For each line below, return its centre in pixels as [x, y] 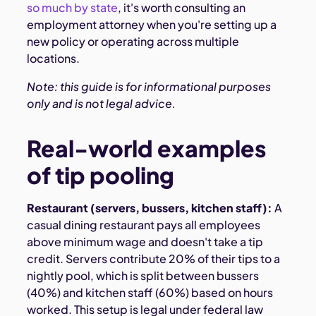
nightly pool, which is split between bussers [143, 275]
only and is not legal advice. [102, 103]
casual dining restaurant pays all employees [144, 224]
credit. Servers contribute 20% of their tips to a [154, 258]
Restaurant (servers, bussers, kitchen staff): [150, 207]
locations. [54, 58]
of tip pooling [101, 175]
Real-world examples [147, 148]
